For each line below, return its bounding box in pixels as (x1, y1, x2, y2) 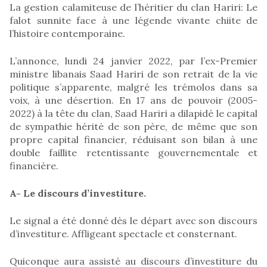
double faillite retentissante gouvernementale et (10, 146, 257, 159)
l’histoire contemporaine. (10, 27, 125, 39)
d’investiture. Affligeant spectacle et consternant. (10, 227, 237, 240)
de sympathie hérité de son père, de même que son (10, 120, 257, 132)
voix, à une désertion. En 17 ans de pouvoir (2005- (10, 94, 257, 106)
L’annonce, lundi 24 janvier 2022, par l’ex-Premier (10, 54, 257, 67)
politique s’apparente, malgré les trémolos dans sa (10, 80, 257, 93)
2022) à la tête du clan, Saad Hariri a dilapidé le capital (10, 107, 257, 119)
